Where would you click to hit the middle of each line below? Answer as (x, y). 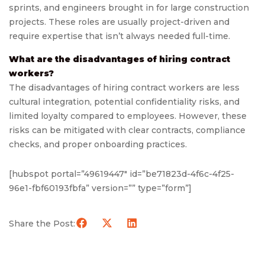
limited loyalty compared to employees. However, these (128, 116)
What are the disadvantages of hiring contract (119, 59)
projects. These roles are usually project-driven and (119, 22)
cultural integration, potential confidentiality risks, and (124, 102)
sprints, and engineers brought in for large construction (129, 8)
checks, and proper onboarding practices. (98, 145)
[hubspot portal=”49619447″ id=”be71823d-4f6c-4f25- (122, 174)
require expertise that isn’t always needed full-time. (119, 36)
